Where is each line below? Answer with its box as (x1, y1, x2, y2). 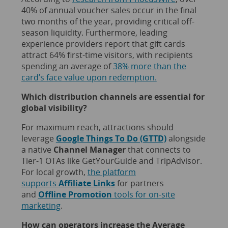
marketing (21, 199, 61, 211)
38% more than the (112, 60, 186, 72)
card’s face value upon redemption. (21, 71, 157, 83)
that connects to (125, 144, 191, 155)
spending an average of (21, 60, 113, 72)
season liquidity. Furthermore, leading (21, 26, 167, 38)
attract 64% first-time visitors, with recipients (21, 49, 193, 61)
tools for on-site (111, 188, 175, 200)
